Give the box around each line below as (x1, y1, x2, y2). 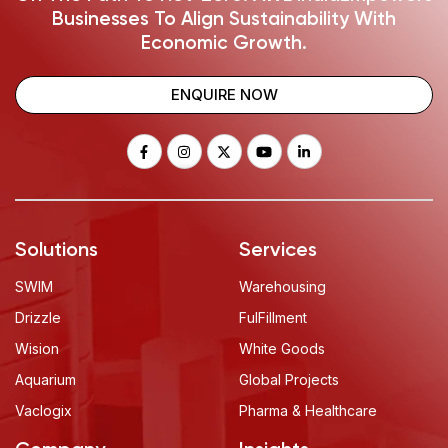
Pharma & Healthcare (239, 401, 377, 419)
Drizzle (15, 308, 61, 326)
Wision (15, 339, 59, 357)
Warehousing (239, 277, 326, 295)
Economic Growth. (141, 34, 307, 54)
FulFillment (239, 308, 307, 326)
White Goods (239, 339, 325, 357)
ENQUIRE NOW (170, 85, 278, 105)
